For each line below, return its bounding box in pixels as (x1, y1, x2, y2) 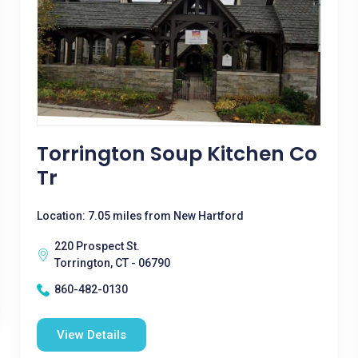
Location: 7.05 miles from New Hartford (36, 209, 244, 222)
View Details (56, 328, 126, 342)
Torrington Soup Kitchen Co (36, 140, 317, 168)
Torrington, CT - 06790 (54, 257, 170, 269)
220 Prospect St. (54, 240, 140, 253)
